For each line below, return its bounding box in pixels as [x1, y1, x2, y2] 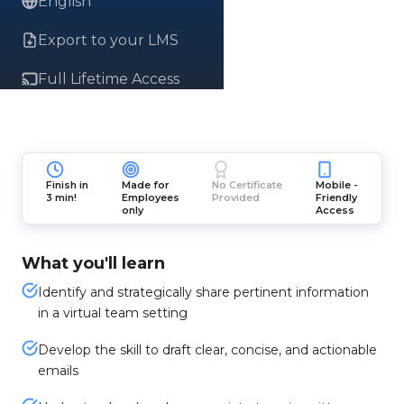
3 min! [46, 191, 78, 204]
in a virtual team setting [38, 305, 188, 321]
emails [38, 363, 78, 379]
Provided [212, 191, 261, 204]
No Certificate [212, 179, 283, 191]
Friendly [315, 191, 357, 204]
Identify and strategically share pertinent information [38, 284, 369, 300]
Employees [121, 191, 179, 204]
